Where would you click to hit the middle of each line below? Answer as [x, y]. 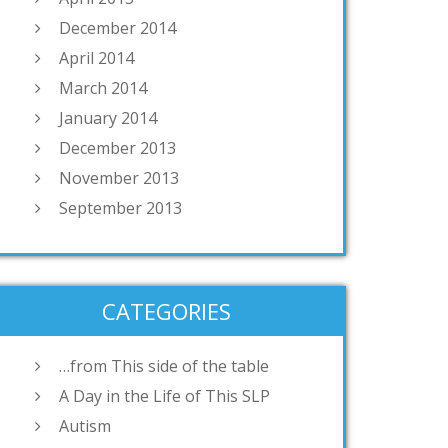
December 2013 [117, 148]
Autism [85, 426]
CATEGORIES [166, 311]
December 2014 [117, 28]
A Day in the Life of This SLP [164, 396]
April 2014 [96, 58]
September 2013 [120, 208]
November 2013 [119, 178]
